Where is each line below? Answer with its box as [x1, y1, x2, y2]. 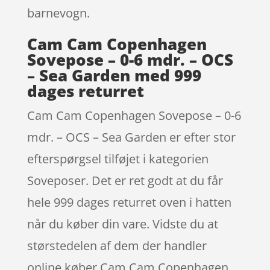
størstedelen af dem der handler [27, 237, 207, 254]
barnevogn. [27, 4, 90, 21]
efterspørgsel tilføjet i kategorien [27, 150, 209, 167]
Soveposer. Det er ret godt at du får [27, 172, 223, 189]
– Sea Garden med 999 [27, 64, 201, 86]
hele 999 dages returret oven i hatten [27, 193, 231, 210]
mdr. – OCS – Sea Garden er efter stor [27, 128, 236, 145]
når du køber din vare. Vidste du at [27, 215, 218, 232]
